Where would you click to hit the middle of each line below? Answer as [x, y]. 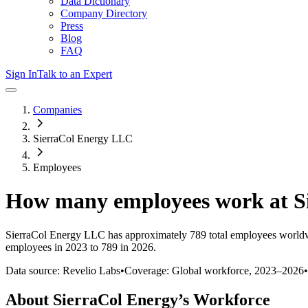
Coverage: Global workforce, [189, 270]
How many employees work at [150, 201]
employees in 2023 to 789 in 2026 [79, 247]
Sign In [21, 74]
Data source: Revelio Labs [63, 270]
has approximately [146, 234]
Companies [57, 110]
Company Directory [104, 13]
